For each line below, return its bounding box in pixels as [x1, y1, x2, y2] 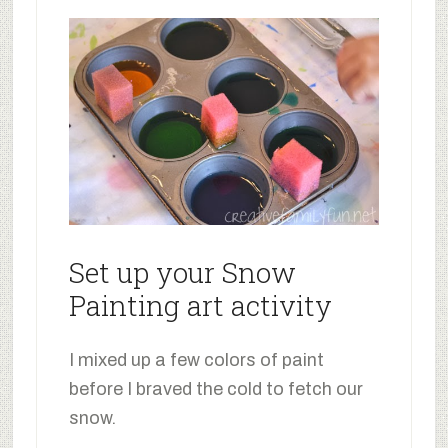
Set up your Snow [68, 254, 296, 292]
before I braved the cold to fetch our [68, 379, 363, 400]
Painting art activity [68, 287, 332, 325]
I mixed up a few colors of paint [68, 350, 324, 371]
